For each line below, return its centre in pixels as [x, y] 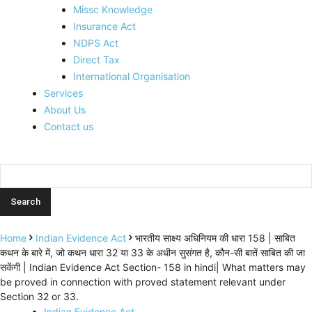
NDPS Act [96, 43]
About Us [65, 110]
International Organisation [132, 76]
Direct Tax [96, 60]
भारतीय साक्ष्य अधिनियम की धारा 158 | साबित [215, 238]
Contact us [69, 126]
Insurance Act [104, 26]
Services [63, 93]
